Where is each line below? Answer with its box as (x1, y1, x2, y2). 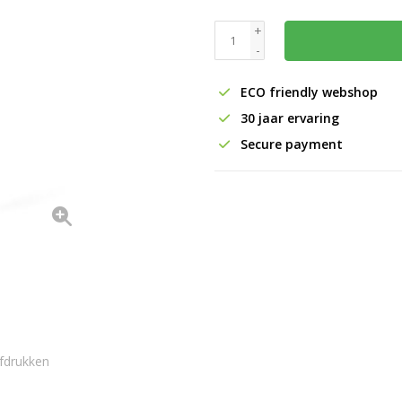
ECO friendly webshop (237, 83, 378, 100)
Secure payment (237, 135, 343, 153)
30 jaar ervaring (237, 109, 339, 127)
